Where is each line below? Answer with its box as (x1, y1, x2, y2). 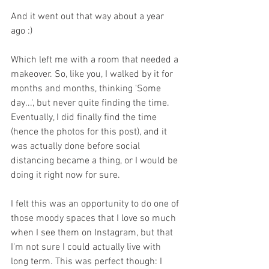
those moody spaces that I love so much (11, 212, 178, 225)
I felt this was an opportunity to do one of (11, 198, 181, 210)
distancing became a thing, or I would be (11, 154, 180, 167)
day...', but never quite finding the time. (11, 97, 172, 109)
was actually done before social (11, 140, 142, 153)
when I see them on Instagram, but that (11, 226, 175, 239)
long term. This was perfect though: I (11, 255, 165, 268)
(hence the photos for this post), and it (11, 125, 169, 138)
